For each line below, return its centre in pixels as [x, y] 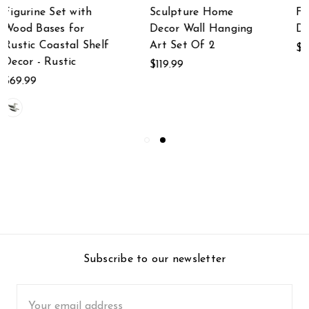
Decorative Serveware [229, 29]
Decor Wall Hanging [79, 29]
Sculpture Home [69, 12]
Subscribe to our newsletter [154, 259]
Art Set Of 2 [60, 45]
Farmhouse [202, 12]
